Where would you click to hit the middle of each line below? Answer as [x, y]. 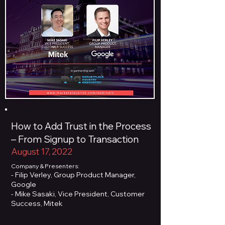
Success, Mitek [37, 203]
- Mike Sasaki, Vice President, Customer [78, 194]
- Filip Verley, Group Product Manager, [73, 175]
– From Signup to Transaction [75, 139]
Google [24, 184]
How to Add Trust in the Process [81, 126]
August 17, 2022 [42, 151]
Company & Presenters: [45, 166]
